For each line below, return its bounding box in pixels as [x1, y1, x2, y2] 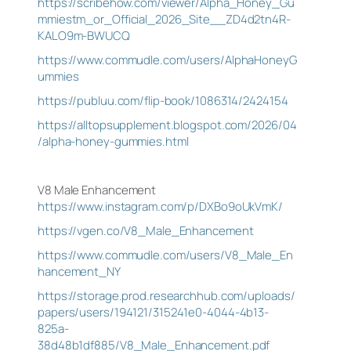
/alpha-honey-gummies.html [38, 133, 189, 150]
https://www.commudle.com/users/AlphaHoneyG [38, 52, 297, 68]
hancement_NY [38, 263, 121, 280]
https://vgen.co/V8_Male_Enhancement [38, 223, 254, 239]
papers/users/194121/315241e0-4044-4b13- [38, 304, 270, 320]
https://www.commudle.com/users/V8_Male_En [38, 247, 293, 263]
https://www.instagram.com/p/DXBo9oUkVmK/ [38, 198, 283, 215]
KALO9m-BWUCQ [38, 27, 130, 44]
